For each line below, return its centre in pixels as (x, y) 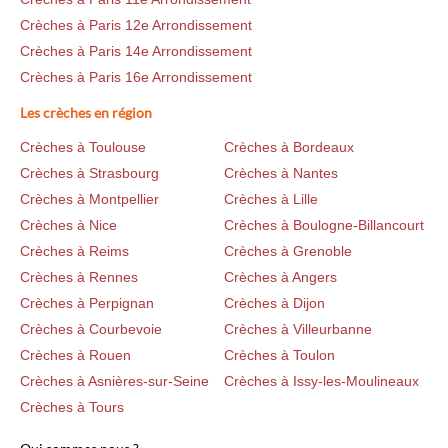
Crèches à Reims (74, 250)
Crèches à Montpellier (89, 198)
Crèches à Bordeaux (289, 146)
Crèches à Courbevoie (91, 328)
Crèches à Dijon (274, 302)
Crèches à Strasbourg (89, 172)
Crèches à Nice (68, 224)
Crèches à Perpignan (87, 302)
